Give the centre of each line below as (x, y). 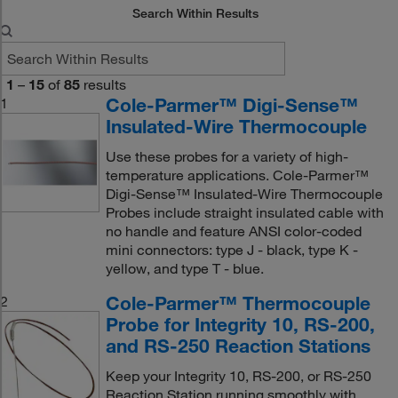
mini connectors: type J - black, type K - (231, 250)
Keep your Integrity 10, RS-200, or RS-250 (238, 376)
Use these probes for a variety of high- (227, 156)
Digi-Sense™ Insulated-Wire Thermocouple (244, 194)
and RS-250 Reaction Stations (238, 346)
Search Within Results (196, 13)
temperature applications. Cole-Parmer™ (237, 175)
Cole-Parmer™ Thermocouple (238, 303)
